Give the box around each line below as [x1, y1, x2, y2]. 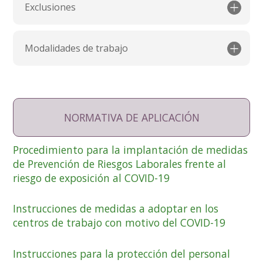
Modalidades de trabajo [25, 42, 129, 55]
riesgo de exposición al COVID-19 [13, 171, 170, 186]
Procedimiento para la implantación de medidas [13, 143, 248, 157]
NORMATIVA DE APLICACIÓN [63, 110, 200, 125]
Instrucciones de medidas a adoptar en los [13, 201, 219, 216]
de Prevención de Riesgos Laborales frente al [13, 157, 227, 171]
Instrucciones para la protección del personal [13, 246, 231, 261]
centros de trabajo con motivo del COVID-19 [13, 215, 226, 230]
